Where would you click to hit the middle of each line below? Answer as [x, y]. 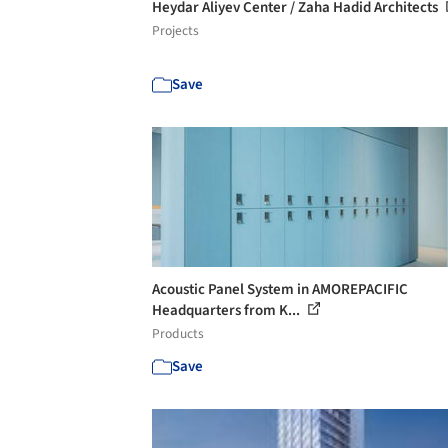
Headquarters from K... [227, 310]
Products [178, 333]
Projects [175, 30]
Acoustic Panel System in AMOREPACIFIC [280, 289]
